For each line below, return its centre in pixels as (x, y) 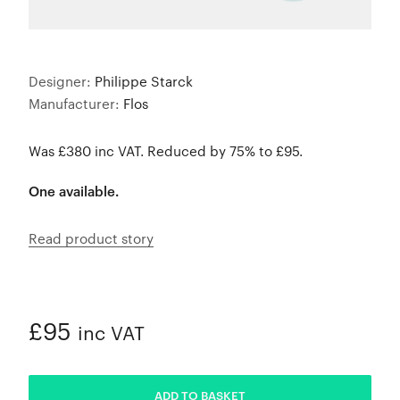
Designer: (62, 81)
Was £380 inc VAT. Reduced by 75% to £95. (166, 150)
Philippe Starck (144, 81)
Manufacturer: (76, 103)
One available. (74, 191)
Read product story (91, 238)
